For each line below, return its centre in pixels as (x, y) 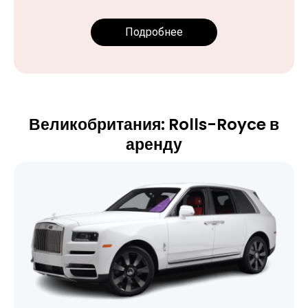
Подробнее (154, 32)
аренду (154, 144)
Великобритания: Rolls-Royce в (154, 124)
